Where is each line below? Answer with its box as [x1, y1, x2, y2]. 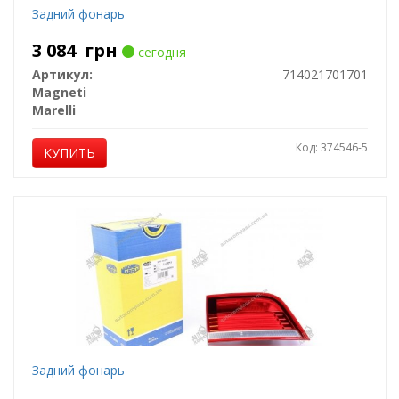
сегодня [134, 44, 186, 61]
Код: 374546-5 [295, 140, 368, 155]
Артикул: [31, 66, 93, 83]
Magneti [31, 84, 86, 101]
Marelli [31, 102, 76, 118]
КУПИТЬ [43, 144, 95, 161]
